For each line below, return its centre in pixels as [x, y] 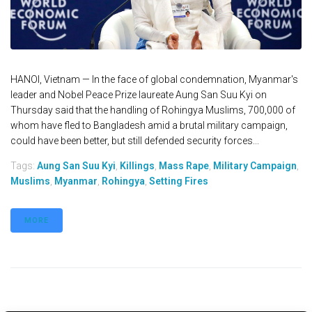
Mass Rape [184, 166]
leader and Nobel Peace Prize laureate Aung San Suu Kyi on [139, 95]
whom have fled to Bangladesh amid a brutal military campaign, [149, 126]
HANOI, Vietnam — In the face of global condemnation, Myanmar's [154, 80]
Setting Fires [179, 181]
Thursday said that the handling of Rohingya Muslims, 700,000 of [153, 110]
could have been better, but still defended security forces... [135, 141]
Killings [137, 166]
